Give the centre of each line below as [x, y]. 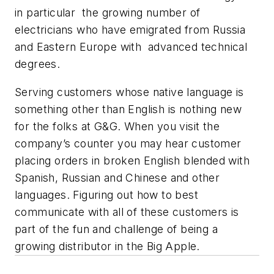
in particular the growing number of [108, 13]
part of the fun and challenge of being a [116, 229]
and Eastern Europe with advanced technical [131, 47]
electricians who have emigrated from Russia [130, 30]
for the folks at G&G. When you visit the [117, 126]
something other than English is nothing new [128, 109]
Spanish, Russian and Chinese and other [117, 177]
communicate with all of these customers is [127, 212]
